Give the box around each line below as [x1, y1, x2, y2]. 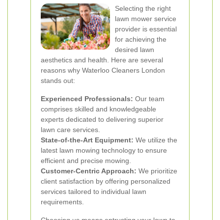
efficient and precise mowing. [41, 157, 131, 165]
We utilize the [134, 136, 177, 144]
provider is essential [115, 25, 177, 33]
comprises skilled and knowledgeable [41, 105, 156, 113]
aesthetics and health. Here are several [41, 56, 163, 64]
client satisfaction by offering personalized [41, 177, 170, 185]
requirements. [41, 198, 84, 206]
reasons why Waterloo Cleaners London [41, 66, 165, 74]
